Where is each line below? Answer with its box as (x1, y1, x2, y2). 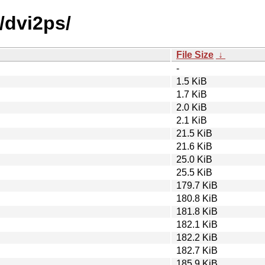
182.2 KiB (176, 232, 218, 243)
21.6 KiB (176, 141, 212, 151)
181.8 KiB (176, 206, 218, 216)
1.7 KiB (176, 89, 207, 99)
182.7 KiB (176, 245, 218, 256)
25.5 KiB (176, 167, 212, 177)
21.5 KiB (176, 128, 212, 138)
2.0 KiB (176, 102, 207, 112)
